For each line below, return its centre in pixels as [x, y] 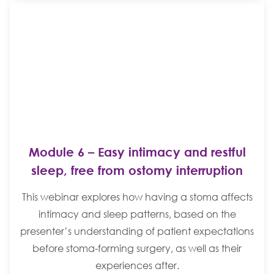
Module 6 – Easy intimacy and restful [137, 151]
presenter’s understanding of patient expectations [137, 231]
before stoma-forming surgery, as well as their [137, 248]
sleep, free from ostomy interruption [137, 170]
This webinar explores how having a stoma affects [137, 197]
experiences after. [137, 265]
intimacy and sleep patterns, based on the [137, 214]
